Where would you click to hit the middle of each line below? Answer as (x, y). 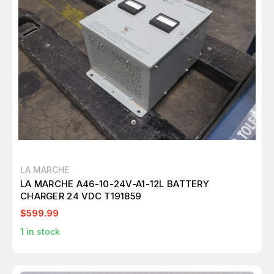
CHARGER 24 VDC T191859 (81, 196)
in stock (42, 232)
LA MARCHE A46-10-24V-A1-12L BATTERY (115, 184)
